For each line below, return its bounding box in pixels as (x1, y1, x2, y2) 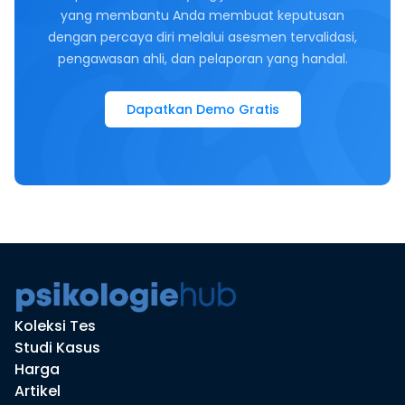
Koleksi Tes (14, 316, 96, 337)
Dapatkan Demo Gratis (126, 100, 279, 119)
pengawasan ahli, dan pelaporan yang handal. (57, 50, 348, 69)
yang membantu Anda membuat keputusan (61, 6, 344, 25)
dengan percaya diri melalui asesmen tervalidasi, (48, 28, 357, 47)
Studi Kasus (14, 337, 100, 359)
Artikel (14, 381, 61, 402)
